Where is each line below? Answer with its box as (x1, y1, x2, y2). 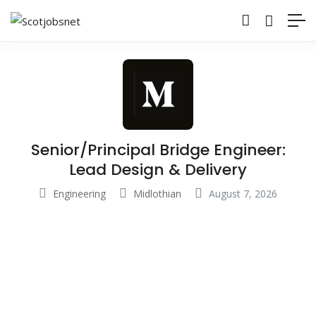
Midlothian (133, 186, 181, 200)
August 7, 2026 (206, 186, 277, 200)
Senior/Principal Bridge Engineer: (30, 138, 286, 161)
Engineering (53, 186, 106, 200)
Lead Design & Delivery (69, 158, 247, 181)
